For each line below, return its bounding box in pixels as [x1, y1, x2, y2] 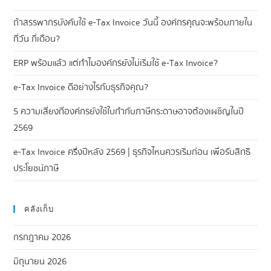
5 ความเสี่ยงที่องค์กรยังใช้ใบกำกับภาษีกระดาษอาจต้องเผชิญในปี [13, 103, 244, 119]
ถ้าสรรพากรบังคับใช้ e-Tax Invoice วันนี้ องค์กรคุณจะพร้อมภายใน [13, 15, 253, 30]
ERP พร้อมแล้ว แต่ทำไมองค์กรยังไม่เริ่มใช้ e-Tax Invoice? [13, 55, 218, 70]
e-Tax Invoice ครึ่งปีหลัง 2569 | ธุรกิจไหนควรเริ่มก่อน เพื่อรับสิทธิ [13, 144, 251, 159]
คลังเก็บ [24, 203, 54, 215]
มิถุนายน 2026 [13, 253, 67, 269]
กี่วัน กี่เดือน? [13, 31, 60, 46]
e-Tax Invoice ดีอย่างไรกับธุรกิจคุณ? [13, 79, 149, 94]
